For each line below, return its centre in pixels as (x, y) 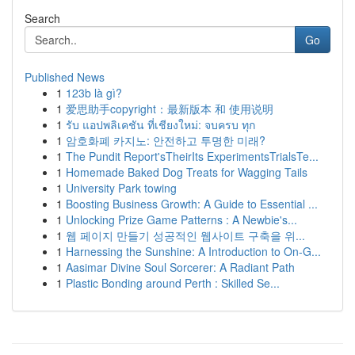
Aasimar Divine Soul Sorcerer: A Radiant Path (180, 267)
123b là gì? (94, 93)
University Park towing (121, 188)
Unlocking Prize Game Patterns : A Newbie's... (181, 219)
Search (42, 18)
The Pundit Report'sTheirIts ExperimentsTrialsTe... (192, 156)
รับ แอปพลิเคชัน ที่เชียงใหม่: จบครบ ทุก (160, 124)
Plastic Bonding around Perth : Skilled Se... (173, 283)
